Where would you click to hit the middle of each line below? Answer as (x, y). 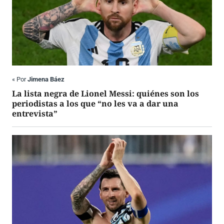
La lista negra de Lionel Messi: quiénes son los (105, 94)
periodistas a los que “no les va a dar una (95, 104)
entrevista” (35, 114)
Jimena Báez (46, 79)
